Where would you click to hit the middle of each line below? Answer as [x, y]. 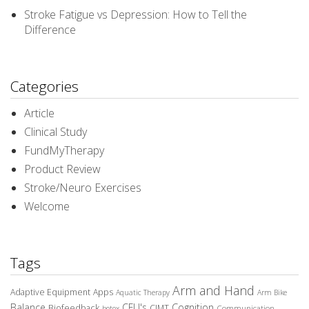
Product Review [62, 169]
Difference [50, 30]
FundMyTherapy [64, 151]
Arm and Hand [213, 291]
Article [39, 113]
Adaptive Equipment [50, 292]
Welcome [47, 207]
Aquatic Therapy [143, 293]
